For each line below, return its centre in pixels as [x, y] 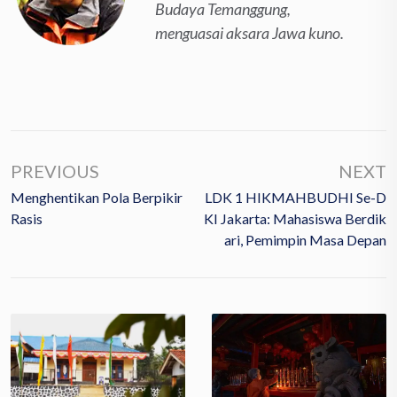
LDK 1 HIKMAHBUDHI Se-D [296, 197]
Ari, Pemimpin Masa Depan [305, 239]
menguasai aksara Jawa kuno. [249, 32]
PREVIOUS [55, 171]
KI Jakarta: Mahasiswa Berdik [295, 218]
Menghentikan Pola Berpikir [97, 197]
